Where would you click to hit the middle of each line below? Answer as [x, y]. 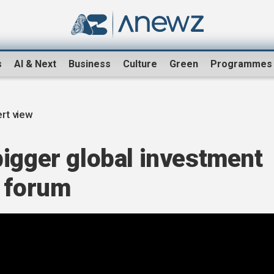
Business [90, 64]
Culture [140, 64]
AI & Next [35, 64]
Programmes [241, 64]
